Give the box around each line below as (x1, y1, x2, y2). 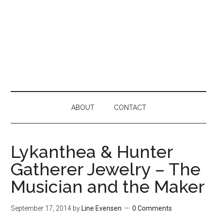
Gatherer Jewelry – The (11, 159, 201, 179)
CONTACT (113, 104, 146, 111)
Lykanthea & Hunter (11, 141, 173, 162)
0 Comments (132, 204, 172, 212)
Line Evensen (81, 204, 122, 212)
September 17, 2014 (11, 204, 72, 212)
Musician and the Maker (11, 176, 205, 197)
